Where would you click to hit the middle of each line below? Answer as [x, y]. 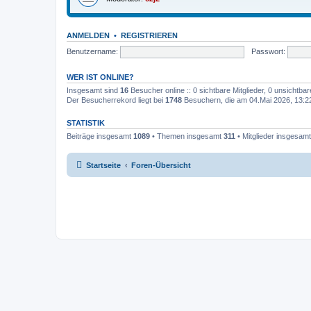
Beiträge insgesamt [100, 136]
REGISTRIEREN [149, 35]
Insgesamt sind [93, 90]
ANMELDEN [88, 35]
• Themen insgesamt [187, 136]
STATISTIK [86, 123]
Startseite [103, 165]
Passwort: [268, 51]
